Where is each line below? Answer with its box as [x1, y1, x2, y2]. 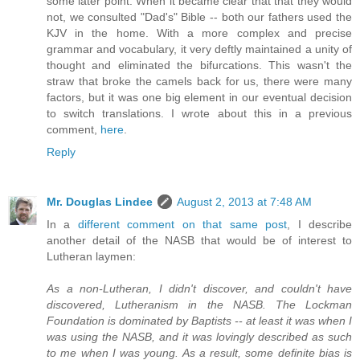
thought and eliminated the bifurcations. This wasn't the [47, 59, 352, 72]
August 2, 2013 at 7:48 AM [177, 195, 312, 209]
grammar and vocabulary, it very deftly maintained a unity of [47, 43, 352, 56]
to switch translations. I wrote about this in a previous [47, 107, 352, 121]
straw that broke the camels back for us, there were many [47, 75, 352, 88]
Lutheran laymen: [47, 250, 136, 264]
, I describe [287, 218, 353, 231]
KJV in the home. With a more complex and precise [47, 27, 352, 40]
